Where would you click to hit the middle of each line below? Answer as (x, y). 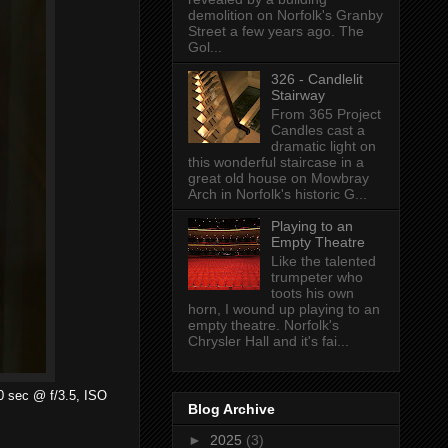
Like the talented (323, 260)
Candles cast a (317, 130)
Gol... (205, 47)
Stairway (297, 95)
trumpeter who (316, 276)
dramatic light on (323, 146)
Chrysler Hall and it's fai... (268, 340)
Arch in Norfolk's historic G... (277, 194)
